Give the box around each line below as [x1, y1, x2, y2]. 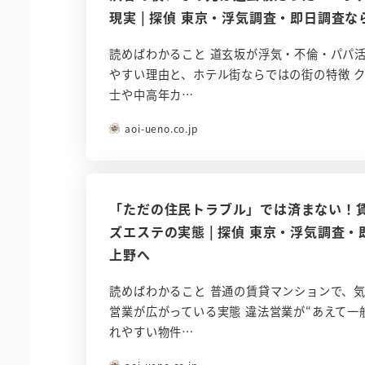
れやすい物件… [109, 323, 194, 341]
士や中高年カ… [109, 86, 194, 103]
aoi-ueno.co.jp [125, 121, 198, 136]
